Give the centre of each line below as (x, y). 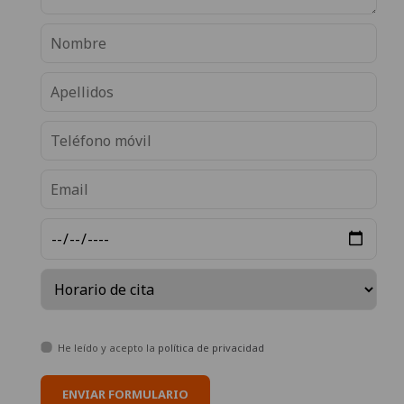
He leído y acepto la (108, 347)
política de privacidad (211, 347)
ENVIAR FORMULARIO (125, 394)
